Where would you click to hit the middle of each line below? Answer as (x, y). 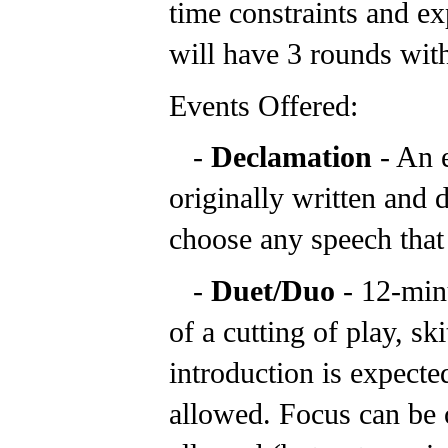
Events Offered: (263, 105)
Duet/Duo (273, 290)
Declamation (291, 157)
